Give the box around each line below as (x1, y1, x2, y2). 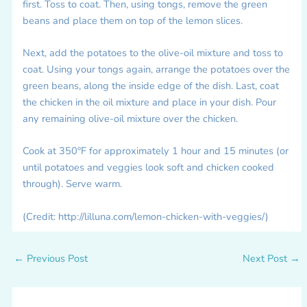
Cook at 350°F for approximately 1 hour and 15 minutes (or (22, 144, 288, 158)
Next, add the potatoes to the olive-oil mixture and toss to (22, 45, 283, 60)
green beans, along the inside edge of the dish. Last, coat (22, 78, 279, 93)
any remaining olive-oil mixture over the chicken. (22, 111, 238, 125)
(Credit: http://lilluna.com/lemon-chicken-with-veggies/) (22, 209, 269, 223)
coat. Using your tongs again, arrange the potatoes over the (22, 62, 290, 76)
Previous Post (23, 251, 88, 265)
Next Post (243, 251, 291, 265)
